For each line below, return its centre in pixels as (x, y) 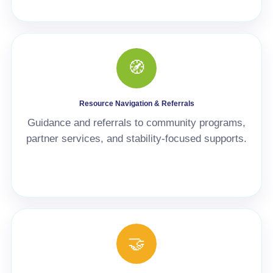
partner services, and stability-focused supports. (136, 139)
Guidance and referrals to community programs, (136, 123)
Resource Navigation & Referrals (136, 103)
